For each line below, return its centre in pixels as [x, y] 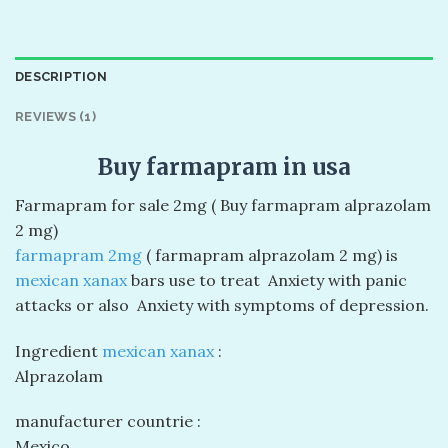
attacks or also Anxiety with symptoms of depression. [222, 304]
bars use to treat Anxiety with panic [267, 279]
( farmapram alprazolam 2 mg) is [270, 254]
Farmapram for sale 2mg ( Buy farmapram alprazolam [223, 204]
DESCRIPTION [61, 76]
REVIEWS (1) [55, 116]
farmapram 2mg [78, 254]
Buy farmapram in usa [224, 166]
